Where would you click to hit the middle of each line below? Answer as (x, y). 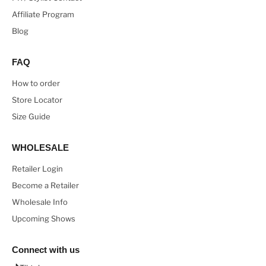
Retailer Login (37, 169)
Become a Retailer (45, 186)
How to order (36, 83)
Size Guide (31, 117)
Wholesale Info (40, 202)
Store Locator (37, 100)
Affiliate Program (43, 15)
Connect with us (46, 250)
